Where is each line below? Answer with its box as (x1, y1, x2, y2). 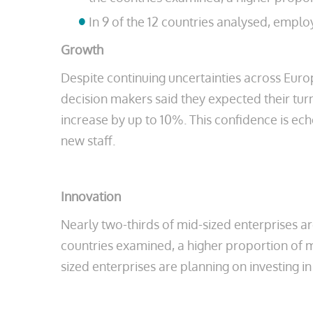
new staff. (61, 133, 115, 148)
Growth (61, 42, 103, 57)
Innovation (61, 189, 121, 204)
